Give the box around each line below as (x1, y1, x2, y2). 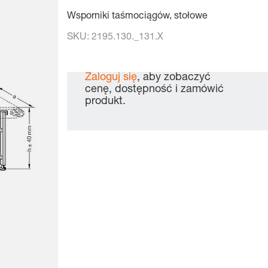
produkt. (85, 96, 126, 107)
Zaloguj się (85, 72, 138, 83)
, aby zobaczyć (137, 72, 211, 83)
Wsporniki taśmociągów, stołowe (67, 11, 208, 22)
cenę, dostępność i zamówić (85, 84, 224, 95)
